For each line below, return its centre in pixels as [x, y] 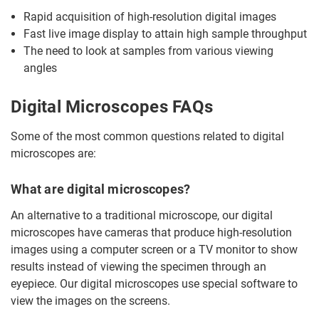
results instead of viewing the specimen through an [138, 267]
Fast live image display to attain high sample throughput [166, 34]
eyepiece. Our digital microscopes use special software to [154, 284]
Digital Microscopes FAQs [112, 107]
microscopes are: [53, 153]
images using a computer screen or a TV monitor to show [154, 250]
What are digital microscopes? [101, 189]
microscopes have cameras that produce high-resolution [151, 232]
